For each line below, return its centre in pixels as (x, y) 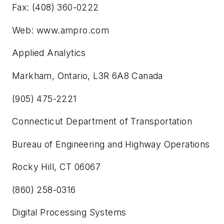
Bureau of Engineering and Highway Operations (111, 144)
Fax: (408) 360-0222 (55, 7)
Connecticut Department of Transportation (102, 121)
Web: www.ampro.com (61, 30)
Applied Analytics (49, 53)
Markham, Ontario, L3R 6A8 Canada (87, 75)
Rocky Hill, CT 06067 (56, 167)
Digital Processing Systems (69, 212)
